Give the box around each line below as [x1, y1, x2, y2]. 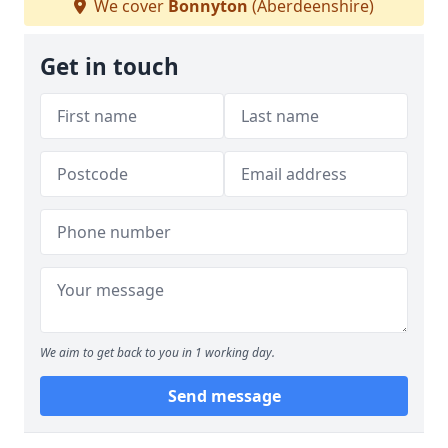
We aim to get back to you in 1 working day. [40, 344, 275, 361]
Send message [167, 385, 281, 407]
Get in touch [40, 51, 179, 82]
